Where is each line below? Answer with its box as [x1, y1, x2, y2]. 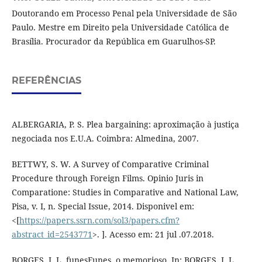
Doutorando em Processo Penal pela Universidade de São [11, 8, 237, 19]
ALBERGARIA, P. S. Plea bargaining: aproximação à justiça [11, 119, 239, 130]
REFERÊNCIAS [11, 75, 81, 87]
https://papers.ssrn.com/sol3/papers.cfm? [19, 215, 180, 226]
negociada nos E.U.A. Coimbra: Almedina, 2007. [11, 133, 199, 144]
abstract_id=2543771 [11, 229, 92, 240]
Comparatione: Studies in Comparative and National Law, [11, 187, 239, 198]
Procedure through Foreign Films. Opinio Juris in [11, 173, 204, 184]
